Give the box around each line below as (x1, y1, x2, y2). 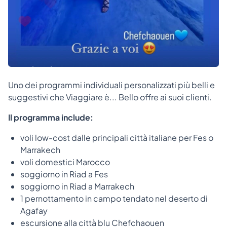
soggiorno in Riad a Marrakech (20, 180, 134, 192)
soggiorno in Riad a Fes (20, 168, 108, 179)
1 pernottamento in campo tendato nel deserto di (20, 193, 208, 204)
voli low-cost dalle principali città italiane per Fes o (20, 132, 213, 143)
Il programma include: (8, 111, 93, 123)
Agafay (20, 205, 48, 216)
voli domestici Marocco (20, 156, 110, 167)
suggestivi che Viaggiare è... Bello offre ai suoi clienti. (8, 91, 212, 102)
